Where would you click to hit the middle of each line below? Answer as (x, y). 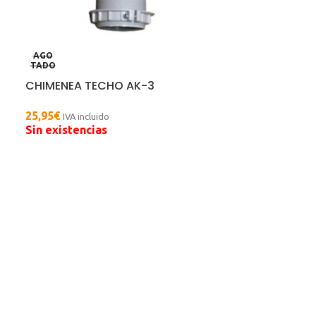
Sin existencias (66, 130)
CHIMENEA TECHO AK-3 (90, 86)
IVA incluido (86, 117)
